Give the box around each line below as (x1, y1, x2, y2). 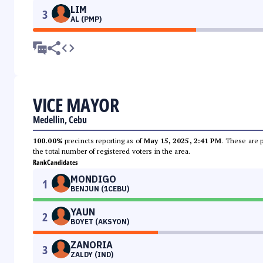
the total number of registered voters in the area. (33, 147, 190, 156)
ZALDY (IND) (70, 250, 113, 259)
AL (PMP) (70, 15, 102, 24)
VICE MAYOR (33, 92, 119, 118)
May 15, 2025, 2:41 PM (144, 136, 222, 146)
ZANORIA (70, 239, 113, 251)
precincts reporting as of (62, 136, 144, 146)
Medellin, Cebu (33, 113, 87, 127)
